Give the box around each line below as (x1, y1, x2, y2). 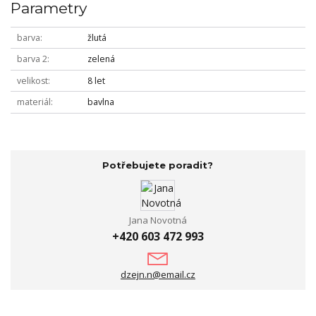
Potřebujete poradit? (102, 159, 214, 171)
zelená (87, 53, 115, 66)
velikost (16, 74, 48, 87)
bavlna (87, 96, 114, 109)
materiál (16, 96, 51, 109)
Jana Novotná (128, 213, 187, 226)
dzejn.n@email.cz (120, 267, 195, 281)
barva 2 (16, 53, 47, 66)
